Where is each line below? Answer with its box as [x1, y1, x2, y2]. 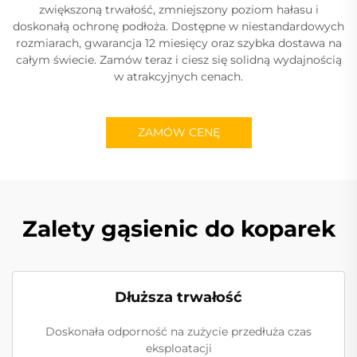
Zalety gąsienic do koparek [22, 214, 335, 242]
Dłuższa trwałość [115, 288, 242, 306]
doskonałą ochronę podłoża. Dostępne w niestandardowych [13, 18, 344, 33]
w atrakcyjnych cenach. [114, 69, 243, 84]
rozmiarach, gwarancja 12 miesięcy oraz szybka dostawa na [15, 35, 342, 50]
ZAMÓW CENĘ [137, 124, 220, 139]
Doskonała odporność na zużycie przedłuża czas [45, 324, 312, 339]
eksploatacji [145, 340, 212, 355]
